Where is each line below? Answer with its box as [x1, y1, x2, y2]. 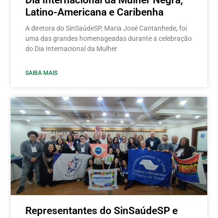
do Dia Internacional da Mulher [25, 45, 118, 53]
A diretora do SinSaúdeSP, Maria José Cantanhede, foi [25, 24, 187, 33]
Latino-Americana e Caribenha [25, 6, 164, 18]
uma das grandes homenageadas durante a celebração [25, 35, 192, 43]
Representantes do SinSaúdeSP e [25, 205, 178, 217]
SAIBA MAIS [25, 70, 58, 77]
